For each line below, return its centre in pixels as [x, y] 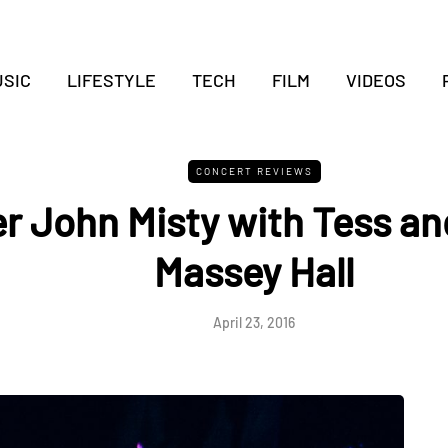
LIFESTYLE [111, 80]
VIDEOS [375, 80]
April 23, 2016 [254, 322]
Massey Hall [254, 271]
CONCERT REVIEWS [254, 171]
